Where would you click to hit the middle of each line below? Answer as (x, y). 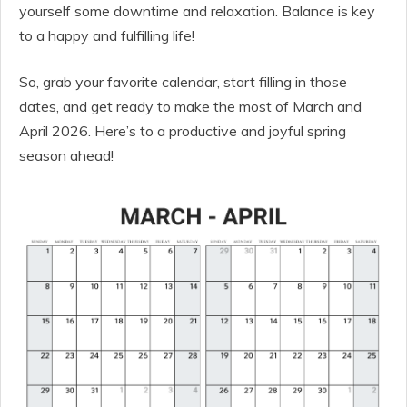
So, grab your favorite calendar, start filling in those (183, 81)
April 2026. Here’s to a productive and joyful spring (183, 130)
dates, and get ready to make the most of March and (190, 106)
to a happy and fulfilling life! (107, 35)
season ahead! (66, 155)
